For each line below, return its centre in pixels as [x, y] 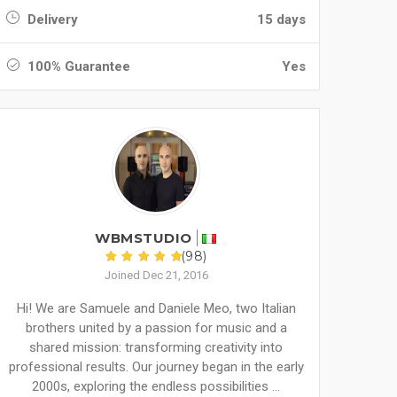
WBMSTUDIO [144, 238]
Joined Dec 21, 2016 [156, 275]
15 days [281, 19]
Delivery [51, 19]
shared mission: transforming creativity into [156, 347]
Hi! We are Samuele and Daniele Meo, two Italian [156, 308]
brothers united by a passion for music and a [156, 328]
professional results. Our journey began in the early [156, 367]
